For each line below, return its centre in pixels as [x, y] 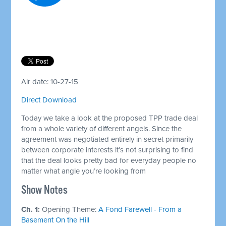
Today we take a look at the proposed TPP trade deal [110, 118]
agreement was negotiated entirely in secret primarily [107, 139]
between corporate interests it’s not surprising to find [107, 150]
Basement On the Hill [55, 220]
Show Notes [45, 190]
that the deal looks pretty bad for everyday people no [109, 160]
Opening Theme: [70, 209]
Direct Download [49, 100]
